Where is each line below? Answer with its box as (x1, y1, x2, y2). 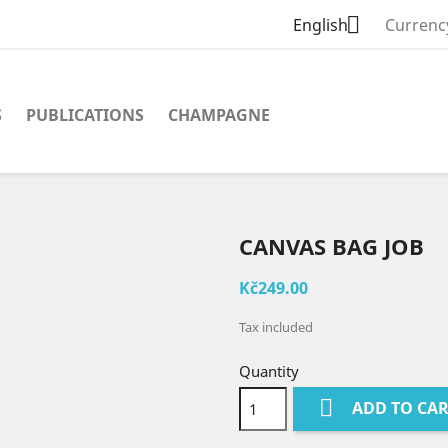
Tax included (239, 317, 313, 336)
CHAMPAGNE (168, 103, 270, 126)
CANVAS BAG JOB (239, 230, 424, 261)
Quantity (239, 360, 299, 381)
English (292, 14, 348, 37)
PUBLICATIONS (26, 103, 144, 126)
